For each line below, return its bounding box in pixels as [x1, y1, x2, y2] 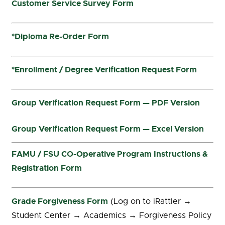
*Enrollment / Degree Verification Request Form [12, 64, 197, 75]
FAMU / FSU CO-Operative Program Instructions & [12, 149, 208, 159]
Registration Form [12, 163, 82, 173]
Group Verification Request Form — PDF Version [12, 97, 200, 108]
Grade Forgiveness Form [12, 196, 108, 206]
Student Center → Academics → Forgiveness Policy [12, 210, 211, 220]
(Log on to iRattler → [108, 196, 191, 206]
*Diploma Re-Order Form [12, 31, 109, 42]
